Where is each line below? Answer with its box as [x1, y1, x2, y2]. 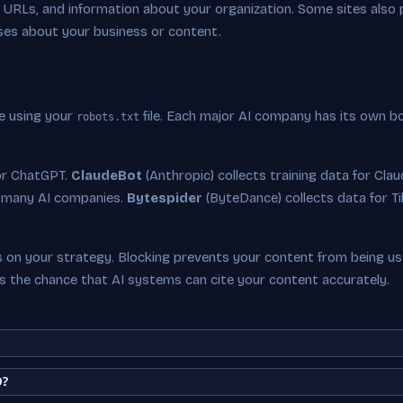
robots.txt [76, 111, 139, 123]
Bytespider [127, 190, 202, 206]
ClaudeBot [71, 167, 142, 184]
